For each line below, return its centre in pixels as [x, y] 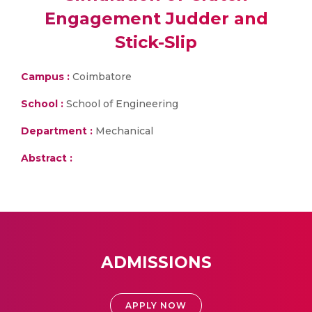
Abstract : [47, 158]
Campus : [45, 77]
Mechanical [123, 131]
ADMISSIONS [156, 263]
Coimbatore [101, 77]
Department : [57, 131]
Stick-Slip [156, 42]
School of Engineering [121, 104]
